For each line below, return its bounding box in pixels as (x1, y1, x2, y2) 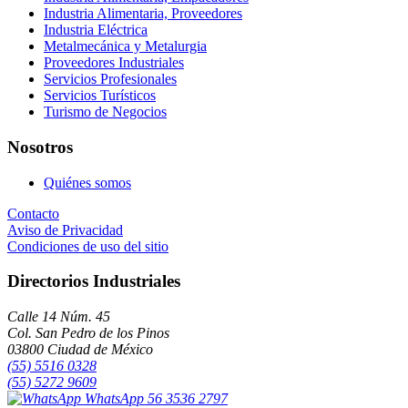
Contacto (7, 205, 59, 221)
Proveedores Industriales (44, 55, 184, 71)
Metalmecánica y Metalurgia (44, 38, 207, 55)
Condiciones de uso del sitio (7, 238, 168, 254)
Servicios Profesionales (44, 71, 177, 87)
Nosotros (7, 137, 73, 157)
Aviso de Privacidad (7, 221, 123, 238)
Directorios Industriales (7, 271, 180, 291)
